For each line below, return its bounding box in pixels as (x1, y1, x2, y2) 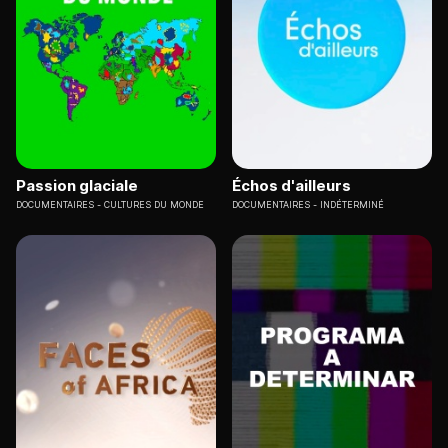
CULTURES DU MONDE (104, 199, 204, 211)
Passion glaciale (16, 176, 138, 196)
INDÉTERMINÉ (320, 199, 384, 211)
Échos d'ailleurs (232, 176, 351, 196)
